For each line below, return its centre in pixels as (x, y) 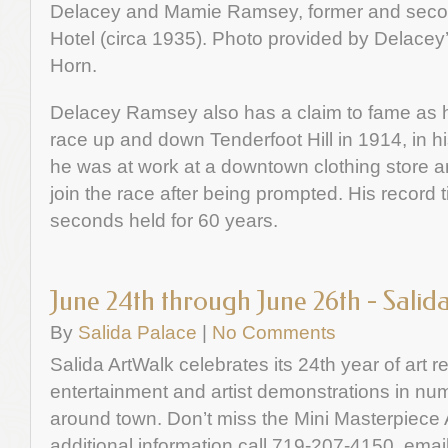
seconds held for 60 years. (164, 220)
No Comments (274, 332)
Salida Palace (137, 332)
